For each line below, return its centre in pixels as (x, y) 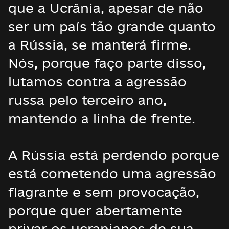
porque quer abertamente (95, 210)
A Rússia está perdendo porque (114, 155)
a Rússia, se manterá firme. (100, 45)
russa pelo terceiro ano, (87, 100)
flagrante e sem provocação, (104, 192)
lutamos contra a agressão (97, 82)
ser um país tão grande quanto (112, 26)
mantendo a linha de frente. (102, 118)
